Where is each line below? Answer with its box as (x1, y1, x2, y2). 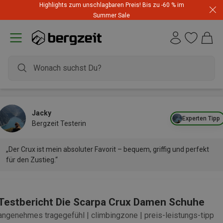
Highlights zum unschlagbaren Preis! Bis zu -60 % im (39, 1, 184, 8)
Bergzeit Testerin (32, 119, 86, 127)
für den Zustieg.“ (6, 156, 58, 164)
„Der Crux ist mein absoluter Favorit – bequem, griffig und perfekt (6, 145, 209, 153)
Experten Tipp (182, 114, 220, 122)
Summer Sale (93, 12, 130, 19)
